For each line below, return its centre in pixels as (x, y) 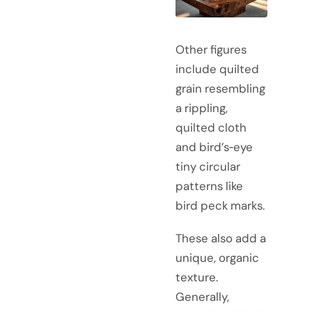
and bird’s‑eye (214, 147)
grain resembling (220, 88)
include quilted (217, 69)
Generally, (202, 297)
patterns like (209, 186)
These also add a (221, 239)
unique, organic (217, 258)
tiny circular (208, 166)
